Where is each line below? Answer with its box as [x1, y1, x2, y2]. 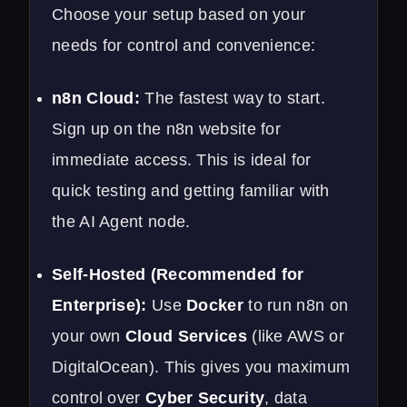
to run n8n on [243, 295, 349, 314]
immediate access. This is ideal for [52, 150, 312, 169]
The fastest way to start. [140, 88, 325, 107]
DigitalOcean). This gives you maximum [52, 357, 351, 376]
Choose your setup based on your [52, 5, 306, 24]
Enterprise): [52, 295, 147, 314]
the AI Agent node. [52, 212, 191, 231]
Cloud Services [124, 326, 247, 345]
